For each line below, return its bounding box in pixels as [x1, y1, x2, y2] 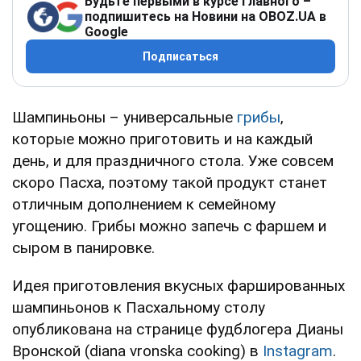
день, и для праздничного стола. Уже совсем [12, 151, 334, 171]
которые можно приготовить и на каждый [12, 130, 313, 149]
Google [85, 24, 128, 40]
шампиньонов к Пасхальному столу [12, 298, 265, 317]
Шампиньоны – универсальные [12, 108, 237, 127]
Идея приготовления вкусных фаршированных [12, 276, 345, 296]
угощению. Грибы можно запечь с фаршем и [12, 217, 326, 236]
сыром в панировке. [12, 239, 155, 258]
